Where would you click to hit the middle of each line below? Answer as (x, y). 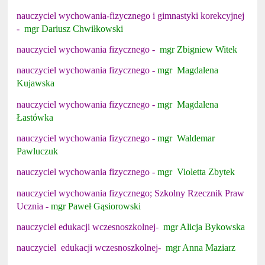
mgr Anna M (190, 248)
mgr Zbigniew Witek (199, 49)
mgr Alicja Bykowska (204, 227)
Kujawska (36, 83)
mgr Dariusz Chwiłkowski (74, 28)
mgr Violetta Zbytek (196, 172)
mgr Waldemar (186, 138)
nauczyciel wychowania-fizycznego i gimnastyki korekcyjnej (131, 15)
